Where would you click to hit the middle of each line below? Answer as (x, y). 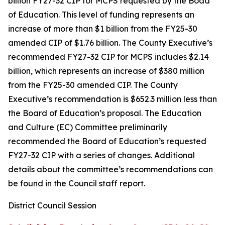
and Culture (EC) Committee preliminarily (88, 127)
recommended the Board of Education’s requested (107, 141)
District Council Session (52, 205)
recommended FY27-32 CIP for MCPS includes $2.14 (108, 57)
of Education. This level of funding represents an (101, 15)
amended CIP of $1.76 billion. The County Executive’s (110, 43)
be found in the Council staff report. (77, 183)
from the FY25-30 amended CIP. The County (93, 85)
